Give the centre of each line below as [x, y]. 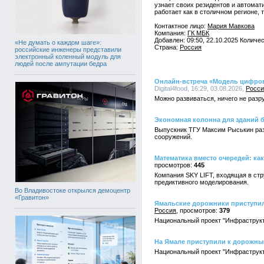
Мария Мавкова [231, 26]
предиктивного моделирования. [202, 182]
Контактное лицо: [181, 26]
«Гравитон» [32, 197]
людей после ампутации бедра [61, 63]
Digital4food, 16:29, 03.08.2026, [200, 88]
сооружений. [173, 137]
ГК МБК [198, 33]
